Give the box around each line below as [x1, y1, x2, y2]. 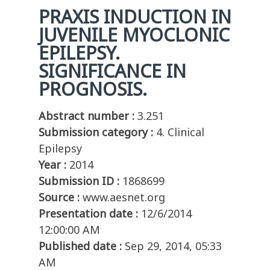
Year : [39, 157, 66, 172]
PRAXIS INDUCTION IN [39, 4, 231, 30]
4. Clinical [156, 125, 204, 140]
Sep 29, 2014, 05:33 [125, 239, 222, 254]
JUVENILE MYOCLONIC [39, 22, 230, 48]
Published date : [39, 239, 122, 254]
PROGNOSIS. [39, 77, 147, 102]
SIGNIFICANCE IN [39, 58, 186, 84]
